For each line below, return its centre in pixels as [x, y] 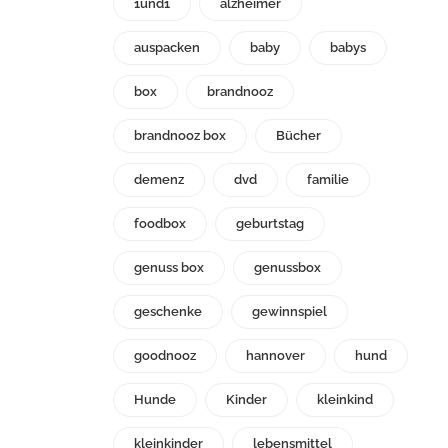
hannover [275, 356]
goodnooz [165, 356]
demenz [159, 180]
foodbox [160, 224]
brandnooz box [180, 136]
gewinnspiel [289, 312]
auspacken [167, 48]
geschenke [168, 312]
